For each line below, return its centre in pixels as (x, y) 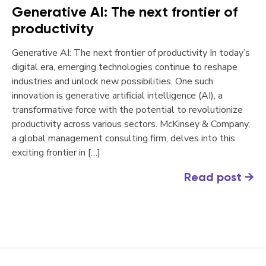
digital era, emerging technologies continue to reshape (125, 67)
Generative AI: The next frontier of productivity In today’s (131, 53)
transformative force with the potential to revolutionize (127, 110)
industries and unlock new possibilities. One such (113, 81)
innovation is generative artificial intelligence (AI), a (117, 96)
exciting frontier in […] (56, 153)
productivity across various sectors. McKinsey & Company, (131, 124)
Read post (214, 177)
